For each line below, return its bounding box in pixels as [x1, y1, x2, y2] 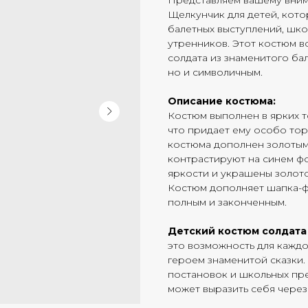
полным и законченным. [168, 196, 287, 208]
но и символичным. [168, 66, 263, 78]
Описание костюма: [168, 95, 276, 107]
